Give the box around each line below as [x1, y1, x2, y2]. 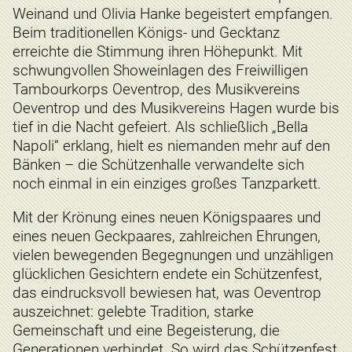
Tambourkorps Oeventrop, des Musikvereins [13, 80, 300, 99]
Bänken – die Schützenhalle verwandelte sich [13, 156, 304, 174]
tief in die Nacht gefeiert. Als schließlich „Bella [13, 118, 308, 137]
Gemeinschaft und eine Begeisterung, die [13, 321, 280, 340]
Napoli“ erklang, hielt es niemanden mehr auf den [13, 137, 330, 156]
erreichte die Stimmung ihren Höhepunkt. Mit [13, 42, 302, 61]
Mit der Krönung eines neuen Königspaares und [13, 208, 321, 227]
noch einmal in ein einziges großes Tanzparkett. [13, 174, 321, 193]
